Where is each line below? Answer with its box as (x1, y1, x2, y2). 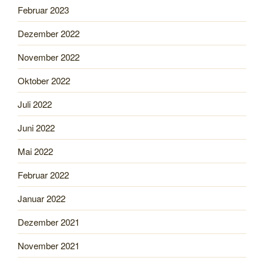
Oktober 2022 (18, 74, 70, 87)
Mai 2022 (18, 144, 53, 157)
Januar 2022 (18, 192, 65, 204)
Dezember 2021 (18, 215, 80, 228)
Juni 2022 (18, 121, 55, 134)
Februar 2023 (18, 3, 69, 16)
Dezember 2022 (18, 27, 80, 39)
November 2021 (18, 239, 80, 252)
